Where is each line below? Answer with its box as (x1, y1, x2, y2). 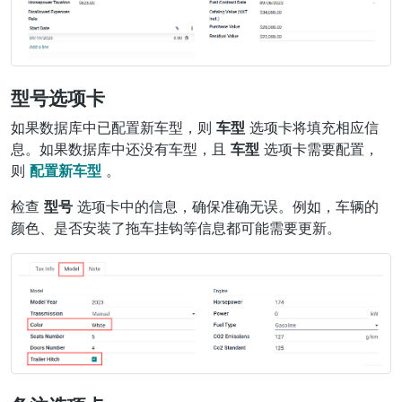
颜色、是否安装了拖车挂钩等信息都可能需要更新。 (11, 218, 341, 237)
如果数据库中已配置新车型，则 (11, 118, 216, 136)
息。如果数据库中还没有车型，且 (11, 139, 231, 158)
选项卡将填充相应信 (245, 118, 379, 136)
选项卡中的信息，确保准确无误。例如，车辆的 (73, 197, 379, 215)
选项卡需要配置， (259, 139, 379, 158)
